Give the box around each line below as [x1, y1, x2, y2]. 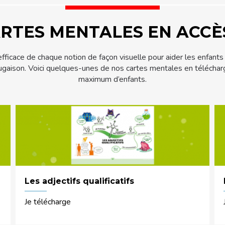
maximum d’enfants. [78, 73, 147, 85]
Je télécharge [24, 196, 71, 207]
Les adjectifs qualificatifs [24, 176, 134, 186]
